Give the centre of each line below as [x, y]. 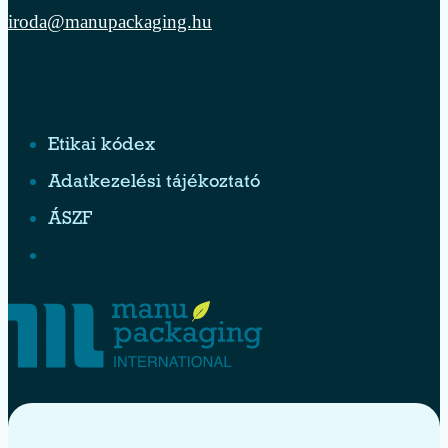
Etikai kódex [101, 146]
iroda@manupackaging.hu [110, 21]
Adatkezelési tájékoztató [154, 183]
